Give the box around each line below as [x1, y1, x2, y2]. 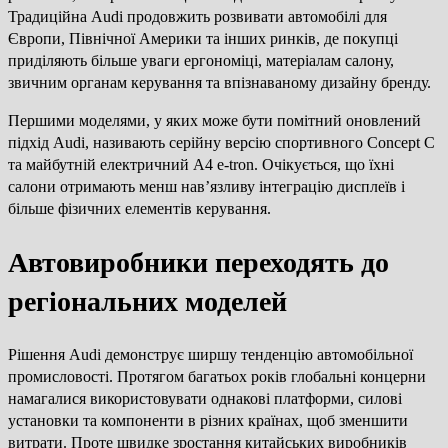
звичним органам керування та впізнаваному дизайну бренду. [8, 73, 431, 91]
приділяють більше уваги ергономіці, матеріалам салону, [8, 51, 394, 69]
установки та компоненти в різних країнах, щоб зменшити [8, 412, 408, 430]
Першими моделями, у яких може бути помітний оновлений [8, 111, 421, 129]
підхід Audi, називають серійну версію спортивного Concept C [8, 133, 435, 151]
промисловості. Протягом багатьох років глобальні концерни [8, 368, 426, 386]
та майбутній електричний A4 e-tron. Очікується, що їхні [8, 155, 394, 173]
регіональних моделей [8, 286, 287, 318]
